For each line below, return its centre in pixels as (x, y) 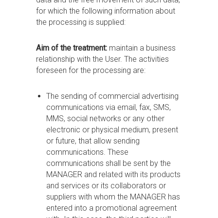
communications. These (87, 152)
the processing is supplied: (81, 22)
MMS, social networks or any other (105, 118)
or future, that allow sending (93, 141)
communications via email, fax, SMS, (108, 107)
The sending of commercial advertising (112, 96)
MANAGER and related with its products (113, 174)
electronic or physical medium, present (112, 130)
